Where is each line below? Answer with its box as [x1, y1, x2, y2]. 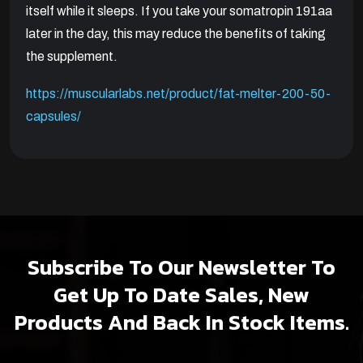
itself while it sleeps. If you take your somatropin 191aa [26, 4, 332, 19]
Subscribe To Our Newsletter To [28, 251, 335, 284]
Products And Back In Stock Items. [14, 306, 349, 339]
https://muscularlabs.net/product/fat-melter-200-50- [26, 87, 331, 101]
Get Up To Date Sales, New [53, 279, 310, 311]
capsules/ [26, 109, 81, 124]
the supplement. [26, 49, 117, 64]
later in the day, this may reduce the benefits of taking [26, 27, 326, 41]
